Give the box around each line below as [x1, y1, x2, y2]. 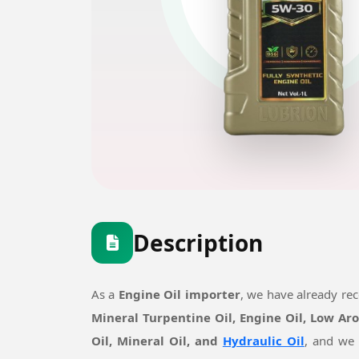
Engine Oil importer [118, 285, 240, 302]
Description [133, 227, 263, 258]
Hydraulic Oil [222, 332, 305, 349]
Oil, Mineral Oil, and [91, 332, 223, 349]
